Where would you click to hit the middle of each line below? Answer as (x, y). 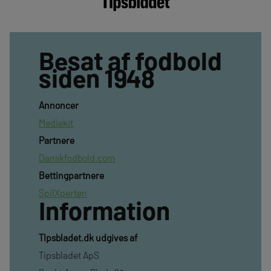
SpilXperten (63, 192)
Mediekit (56, 122)
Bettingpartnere (71, 175)
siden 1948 (97, 77)
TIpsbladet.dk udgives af (88, 237)
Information (104, 210)
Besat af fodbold (130, 60)
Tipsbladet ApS (69, 255)
